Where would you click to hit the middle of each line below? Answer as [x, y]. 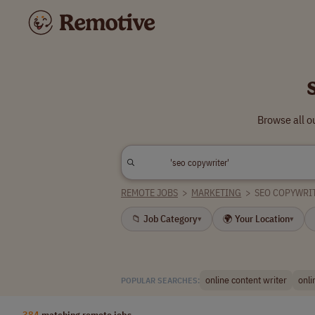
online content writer [246, 280]
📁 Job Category [165, 219]
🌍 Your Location [256, 219]
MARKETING [217, 193]
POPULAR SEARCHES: [160, 280]
